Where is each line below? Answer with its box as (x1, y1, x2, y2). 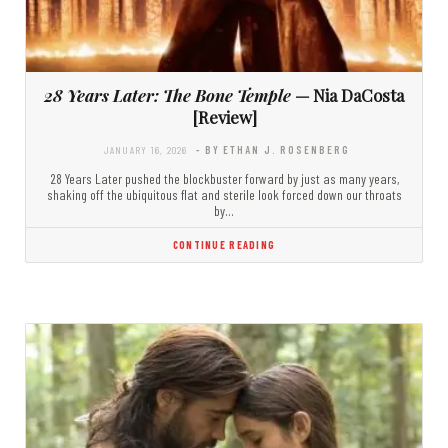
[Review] (191, 106, 257, 129)
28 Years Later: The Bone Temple (44, 84, 291, 107)
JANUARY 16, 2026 (103, 143, 188, 157)
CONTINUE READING (172, 238, 276, 252)
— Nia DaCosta (291, 84, 404, 107)
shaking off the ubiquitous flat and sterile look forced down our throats (46, 186, 402, 204)
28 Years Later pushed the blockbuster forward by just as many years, (49, 170, 399, 188)
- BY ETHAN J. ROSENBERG (195, 143, 350, 157)
